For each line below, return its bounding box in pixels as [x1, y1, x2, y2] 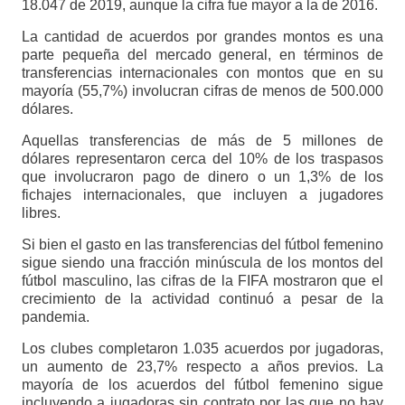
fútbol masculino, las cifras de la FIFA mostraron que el [21, 272, 384, 288]
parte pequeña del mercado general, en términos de [21, 46, 384, 62]
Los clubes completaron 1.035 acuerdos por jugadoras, [21, 340, 384, 356]
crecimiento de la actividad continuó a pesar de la [21, 290, 384, 306]
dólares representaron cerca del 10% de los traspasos [21, 150, 384, 166]
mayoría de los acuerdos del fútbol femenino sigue [21, 376, 384, 392]
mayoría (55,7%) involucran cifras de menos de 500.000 [21, 82, 384, 99]
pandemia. [21, 308, 89, 325]
